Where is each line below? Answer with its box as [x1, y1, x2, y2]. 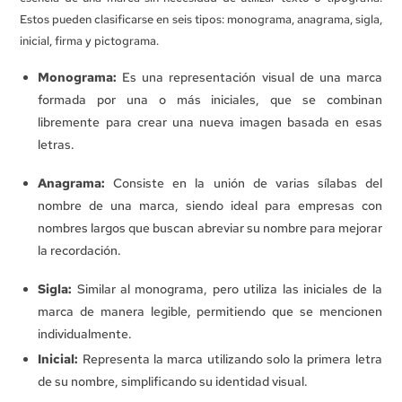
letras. [38, 136, 75, 153]
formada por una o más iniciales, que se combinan [38, 92, 382, 109]
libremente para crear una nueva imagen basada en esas [38, 114, 382, 131]
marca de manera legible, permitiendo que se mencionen [38, 303, 382, 320]
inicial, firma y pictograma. [20, 33, 160, 49]
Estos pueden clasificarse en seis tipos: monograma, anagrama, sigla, [20, 12, 382, 28]
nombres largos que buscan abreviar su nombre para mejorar [38, 220, 382, 237]
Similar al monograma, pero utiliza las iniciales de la [72, 281, 382, 298]
